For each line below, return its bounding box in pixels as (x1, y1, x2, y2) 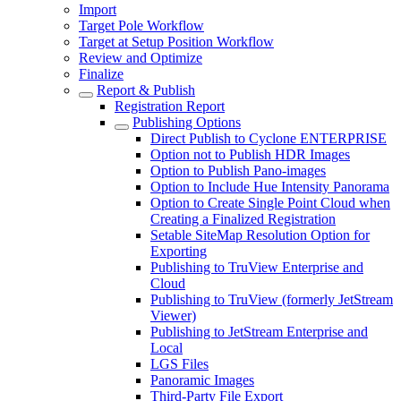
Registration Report (115, 98, 225, 114)
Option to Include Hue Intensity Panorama (150, 179, 389, 194)
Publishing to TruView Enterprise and (150, 260, 363, 275)
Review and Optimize (79, 50, 202, 65)
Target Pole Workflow (79, 18, 204, 33)
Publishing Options (132, 115, 241, 130)
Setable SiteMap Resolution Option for (150, 227, 370, 243)
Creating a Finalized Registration (150, 211, 336, 226)
